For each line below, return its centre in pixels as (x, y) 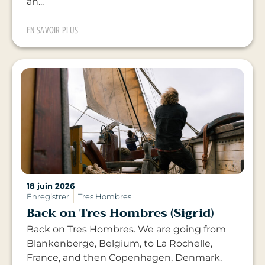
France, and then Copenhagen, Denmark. (127, 258)
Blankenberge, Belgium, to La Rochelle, (119, 244)
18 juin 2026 (51, 186)
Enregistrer (48, 197)
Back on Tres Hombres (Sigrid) (120, 214)
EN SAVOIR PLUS (53, 30)
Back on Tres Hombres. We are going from (126, 230)
